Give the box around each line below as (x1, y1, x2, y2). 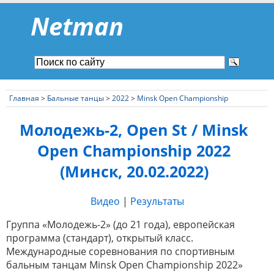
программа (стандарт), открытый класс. (6, 231, 193, 245)
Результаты (130, 194, 184, 209)
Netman (31, 9, 124, 43)
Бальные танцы (47, 92, 104, 103)
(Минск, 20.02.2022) (59, 161, 209, 182)
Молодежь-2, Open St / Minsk (20, 119, 248, 141)
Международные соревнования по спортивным (6, 245, 235, 259)
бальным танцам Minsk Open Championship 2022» (6, 258, 243, 272)
